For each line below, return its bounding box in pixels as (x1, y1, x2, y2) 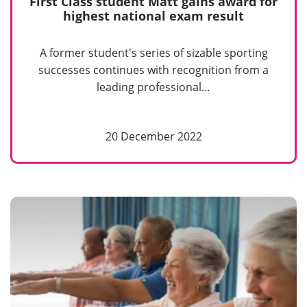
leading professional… (97, 79, 210, 95)
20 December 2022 (105, 128, 202, 144)
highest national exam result (63, 7, 244, 24)
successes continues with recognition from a (38, 62, 269, 78)
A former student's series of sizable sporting (39, 45, 268, 61)
